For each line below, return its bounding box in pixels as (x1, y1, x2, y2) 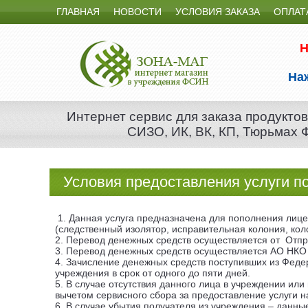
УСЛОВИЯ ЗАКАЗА (175, 6, 260, 17)
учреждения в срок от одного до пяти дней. (55, 267, 250, 278)
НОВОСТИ (113, 6, 162, 17)
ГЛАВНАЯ (56, 6, 100, 17)
